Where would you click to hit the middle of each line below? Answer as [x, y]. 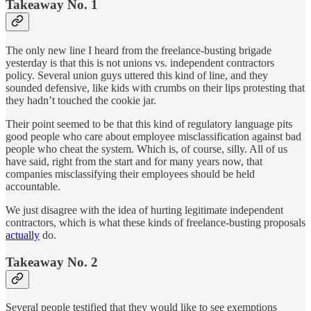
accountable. [33, 186]
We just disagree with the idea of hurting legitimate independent [144, 210]
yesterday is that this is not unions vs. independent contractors [140, 62]
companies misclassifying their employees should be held [130, 174]
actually [23, 235]
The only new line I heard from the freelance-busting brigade [138, 50]
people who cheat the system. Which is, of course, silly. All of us [146, 149]
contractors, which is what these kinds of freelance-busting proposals [155, 222]
